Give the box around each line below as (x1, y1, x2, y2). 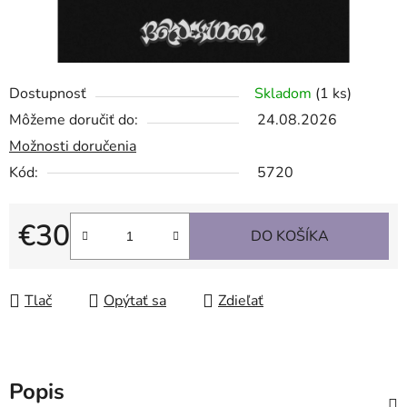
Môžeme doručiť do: (9, 110, 138, 131)
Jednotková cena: (17, 254, 127, 275)
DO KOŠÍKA (250, 226, 329, 247)
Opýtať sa (104, 291, 166, 312)
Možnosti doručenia (9, 136, 136, 157)
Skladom (254, 84, 315, 104)
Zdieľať (218, 291, 263, 312)
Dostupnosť (9, 84, 86, 104)
